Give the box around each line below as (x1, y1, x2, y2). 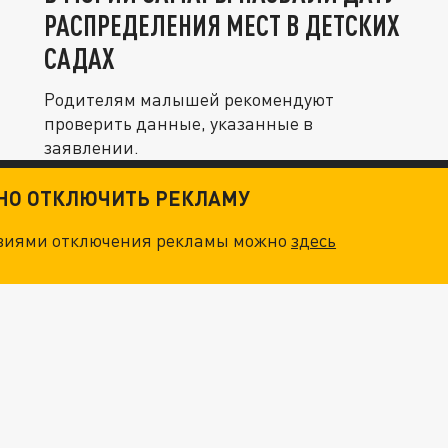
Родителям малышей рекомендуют (44, 87, 334, 110)
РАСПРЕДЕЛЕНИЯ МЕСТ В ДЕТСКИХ (44, 7, 400, 42)
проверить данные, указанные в (44, 111, 313, 134)
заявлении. (44, 135, 139, 158)
